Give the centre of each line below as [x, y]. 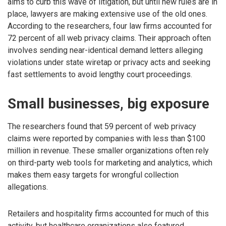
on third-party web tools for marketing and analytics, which [110, 163]
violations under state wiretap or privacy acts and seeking [109, 62]
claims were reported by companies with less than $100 [106, 138]
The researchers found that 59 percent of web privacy [102, 126]
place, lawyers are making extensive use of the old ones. [107, 14]
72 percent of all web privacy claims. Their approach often [109, 38]
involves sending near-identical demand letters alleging [105, 50]
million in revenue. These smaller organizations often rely [108, 151]
